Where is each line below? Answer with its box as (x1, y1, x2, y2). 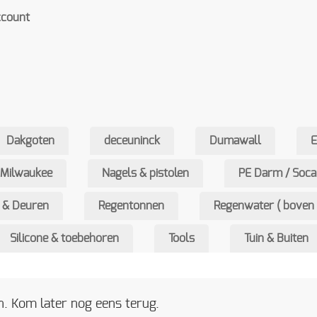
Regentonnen (98, 200, 164, 212)
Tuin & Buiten (244, 233, 309, 244)
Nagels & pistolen (102, 168, 189, 179)
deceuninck (104, 135, 160, 146)
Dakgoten (6, 135, 54, 146)
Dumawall (209, 135, 261, 146)
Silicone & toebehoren (10, 233, 119, 244)
